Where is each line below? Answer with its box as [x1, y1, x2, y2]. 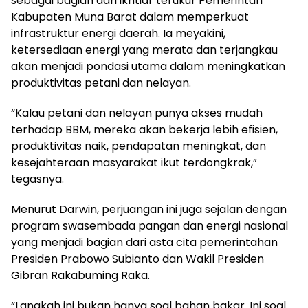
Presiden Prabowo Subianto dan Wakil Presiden [11, 250, 264, 267]
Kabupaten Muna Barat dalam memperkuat [11, 8, 249, 25]
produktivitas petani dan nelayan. [11, 74, 191, 91]
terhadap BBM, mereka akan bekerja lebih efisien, [11, 121, 278, 137]
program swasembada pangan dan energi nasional [11, 217, 288, 234]
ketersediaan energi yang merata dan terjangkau [11, 41, 278, 58]
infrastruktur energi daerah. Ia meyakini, [11, 25, 225, 41]
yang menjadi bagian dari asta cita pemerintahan [11, 234, 278, 250]
